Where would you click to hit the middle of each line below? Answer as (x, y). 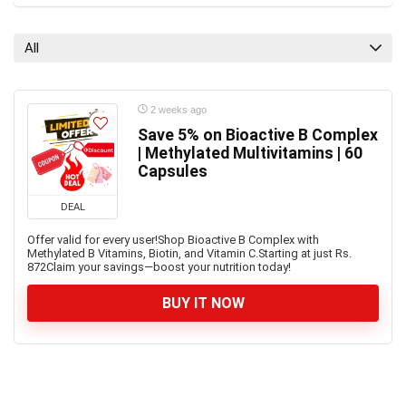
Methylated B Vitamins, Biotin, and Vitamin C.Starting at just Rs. (189, 253)
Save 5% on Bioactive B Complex (258, 135)
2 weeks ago (177, 110)
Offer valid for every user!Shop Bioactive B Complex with (173, 240)
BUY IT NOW (203, 303)
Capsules (173, 171)
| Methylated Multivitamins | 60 (250, 153)
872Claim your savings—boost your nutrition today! (159, 267)
